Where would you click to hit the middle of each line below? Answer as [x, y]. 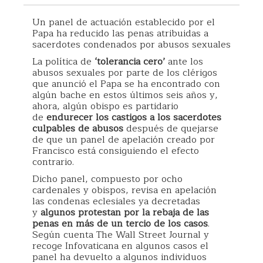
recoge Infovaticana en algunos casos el [120, 246]
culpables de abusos [78, 129]
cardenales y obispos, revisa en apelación [124, 190]
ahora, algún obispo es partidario [105, 106]
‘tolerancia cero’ [130, 62]
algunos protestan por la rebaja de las [125, 213]
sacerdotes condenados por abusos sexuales [131, 45]
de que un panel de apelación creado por [124, 140]
